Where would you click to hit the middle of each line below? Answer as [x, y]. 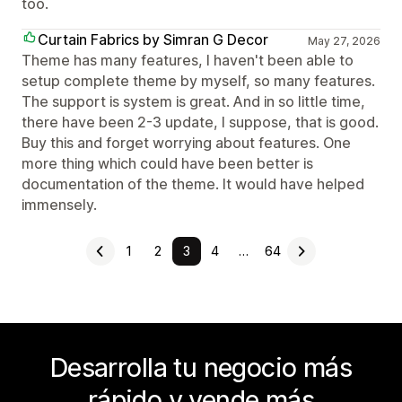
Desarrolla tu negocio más [201, 367]
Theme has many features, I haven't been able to [188, 60]
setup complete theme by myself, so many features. [198, 81]
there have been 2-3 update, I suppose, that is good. [200, 122]
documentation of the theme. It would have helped [193, 184]
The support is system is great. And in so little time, [193, 101]
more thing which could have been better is [167, 163]
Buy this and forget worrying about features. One [186, 143]
